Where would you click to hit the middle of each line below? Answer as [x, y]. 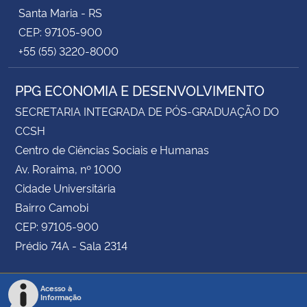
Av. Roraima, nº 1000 [68, 169]
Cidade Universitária [65, 188]
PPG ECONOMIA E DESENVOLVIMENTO [140, 90]
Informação [61, 297]
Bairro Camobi [52, 207]
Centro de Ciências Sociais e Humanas [112, 149]
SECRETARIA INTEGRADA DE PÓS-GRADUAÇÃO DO [147, 111]
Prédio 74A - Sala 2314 [71, 245]
